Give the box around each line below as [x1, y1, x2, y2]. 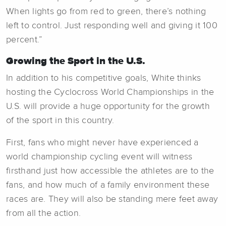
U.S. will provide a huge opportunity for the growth [6, 101, 210, 111]
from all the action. [6, 208, 81, 218]
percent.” [6, 35, 43, 44]
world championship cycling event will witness [6, 152, 193, 161]
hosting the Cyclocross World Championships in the [6, 87, 214, 97]
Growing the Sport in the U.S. [6, 55, 145, 66]
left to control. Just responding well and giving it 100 [6, 21, 217, 30]
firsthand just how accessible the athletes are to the [6, 166, 214, 176]
